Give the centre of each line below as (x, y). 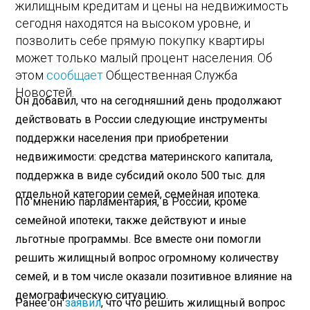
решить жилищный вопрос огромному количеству (147, 257)
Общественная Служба (172, 75)
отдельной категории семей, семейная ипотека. (138, 194)
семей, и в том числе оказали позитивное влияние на (154, 276)
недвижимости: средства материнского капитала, (144, 156)
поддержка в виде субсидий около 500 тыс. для (140, 175)
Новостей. (45, 93)
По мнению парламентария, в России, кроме (131, 201)
